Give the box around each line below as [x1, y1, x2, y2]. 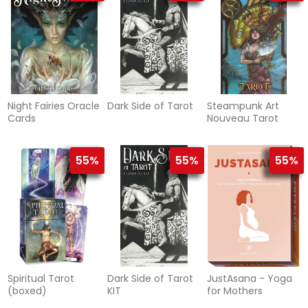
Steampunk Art [206, 99, 279, 113]
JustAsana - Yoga [206, 272, 292, 286]
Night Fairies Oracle [8, 99, 100, 113]
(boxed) [8, 284, 47, 298]
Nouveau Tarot [206, 111, 278, 126]
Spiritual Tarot [8, 272, 75, 286]
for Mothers [206, 284, 263, 298]
